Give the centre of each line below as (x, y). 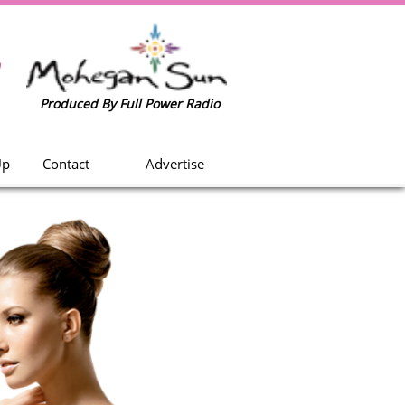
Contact (66, 164)
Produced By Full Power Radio (129, 104)
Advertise (175, 164)
